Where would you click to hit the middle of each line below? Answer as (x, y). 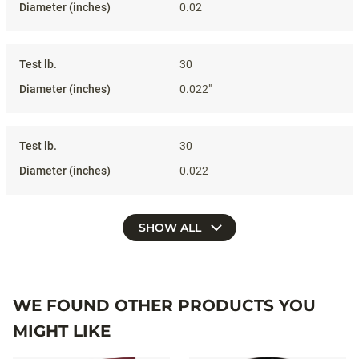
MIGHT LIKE (62, 331)
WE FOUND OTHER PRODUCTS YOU (164, 305)
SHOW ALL (171, 228)
